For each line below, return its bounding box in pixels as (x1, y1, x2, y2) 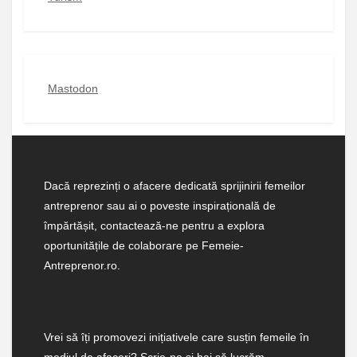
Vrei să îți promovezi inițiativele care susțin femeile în (44, 331, 309, 344)
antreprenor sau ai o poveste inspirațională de (44, 199, 276, 212)
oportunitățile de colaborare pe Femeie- (44, 239, 244, 252)
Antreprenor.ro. (44, 259, 120, 272)
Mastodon (48, 81, 98, 95)
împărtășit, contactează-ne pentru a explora (44, 219, 265, 232)
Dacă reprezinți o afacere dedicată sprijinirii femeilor (44, 179, 305, 192)
